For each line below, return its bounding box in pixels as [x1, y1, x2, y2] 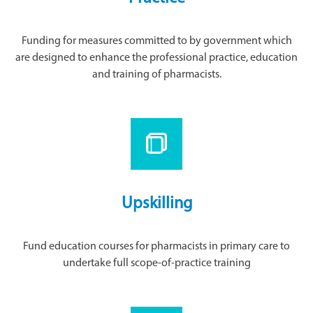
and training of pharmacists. [92, 69, 221, 80]
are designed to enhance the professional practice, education [15, 52, 298, 64]
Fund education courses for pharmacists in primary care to [23, 241, 290, 252]
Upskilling [121, 196, 192, 212]
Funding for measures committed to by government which [21, 36, 292, 47]
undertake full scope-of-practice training [62, 258, 251, 269]
